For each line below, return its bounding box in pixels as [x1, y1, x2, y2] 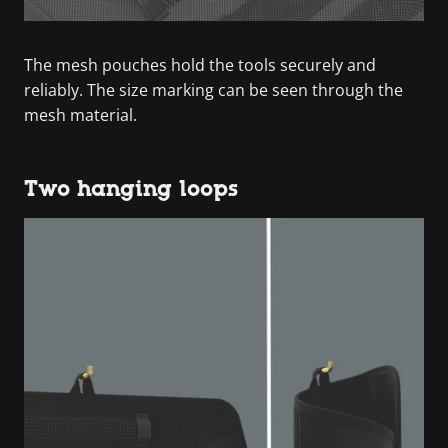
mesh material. [24, 104, 137, 126]
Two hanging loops [24, 176, 238, 201]
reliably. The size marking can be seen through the [24, 79, 403, 101]
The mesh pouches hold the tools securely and [24, 54, 376, 76]
